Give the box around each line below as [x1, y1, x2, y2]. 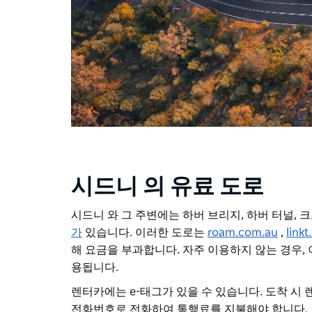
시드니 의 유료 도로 [71, 175, 264, 198]
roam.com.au [208, 227, 278, 239]
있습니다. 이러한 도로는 [82, 227, 208, 239]
